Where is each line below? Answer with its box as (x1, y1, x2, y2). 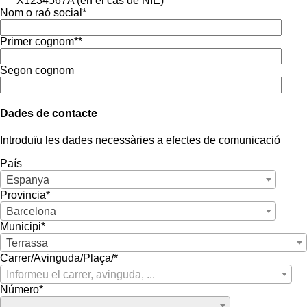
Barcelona (6, 206, 56, 218)
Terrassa (6, 237, 48, 249)
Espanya (6, 174, 49, 186)
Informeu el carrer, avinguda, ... (6, 269, 155, 281)
